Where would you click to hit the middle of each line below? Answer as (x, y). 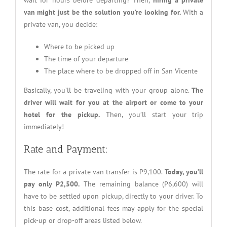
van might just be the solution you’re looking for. (103, 12)
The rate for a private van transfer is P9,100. (94, 172)
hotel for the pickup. (62, 114)
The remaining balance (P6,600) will (141, 184)
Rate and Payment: (66, 149)
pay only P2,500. (51, 184)
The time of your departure (86, 59)
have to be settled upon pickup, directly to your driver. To (113, 196)
